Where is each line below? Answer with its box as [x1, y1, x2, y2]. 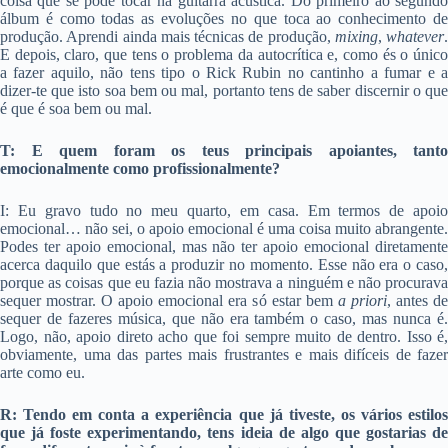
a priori [337, 292, 387, 310]
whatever [386, 28, 444, 46]
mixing [334, 28, 378, 46]
